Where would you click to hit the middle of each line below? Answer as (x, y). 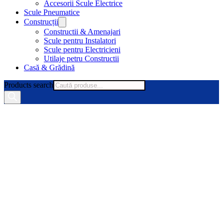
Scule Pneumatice (52, 12)
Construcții (41, 22)
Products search (29, 85)
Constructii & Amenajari (82, 32)
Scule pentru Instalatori (80, 41)
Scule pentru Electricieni (82, 50)
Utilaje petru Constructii (81, 58)
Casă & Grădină (49, 67)
